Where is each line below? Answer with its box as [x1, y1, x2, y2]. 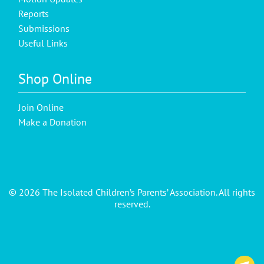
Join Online [18, 101, 64, 113]
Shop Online [18, 69, 93, 88]
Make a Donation [18, 115, 87, 128]
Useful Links [18, 37, 68, 49]
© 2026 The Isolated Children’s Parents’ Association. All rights [9, 186, 255, 198]
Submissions [18, 22, 70, 34]
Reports [18, 7, 49, 19]
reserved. [114, 197, 150, 210]
